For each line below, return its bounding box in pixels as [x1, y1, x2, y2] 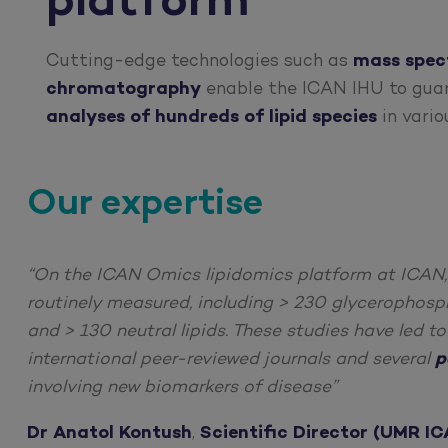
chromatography [46, 79, 202, 99]
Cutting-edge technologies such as [46, 51, 349, 71]
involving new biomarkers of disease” [27, 378, 338, 398]
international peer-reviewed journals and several [27, 350, 436, 370]
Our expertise [27, 185, 265, 225]
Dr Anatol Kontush [27, 423, 193, 443]
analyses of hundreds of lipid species [46, 107, 378, 127]
